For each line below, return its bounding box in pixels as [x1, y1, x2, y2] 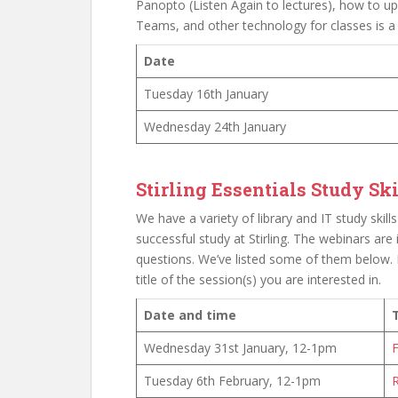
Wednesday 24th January [144, 118, 286, 135]
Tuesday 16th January [144, 85, 268, 102]
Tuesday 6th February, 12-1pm [144, 372, 321, 389]
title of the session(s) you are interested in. [136, 271, 381, 288]
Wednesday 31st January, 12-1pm [144, 339, 337, 356]
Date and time [144, 306, 236, 323]
